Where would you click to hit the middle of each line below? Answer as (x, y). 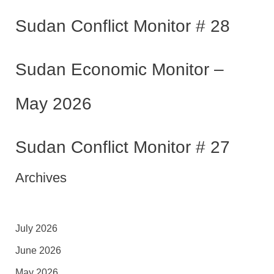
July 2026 (36, 229)
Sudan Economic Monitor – (119, 70)
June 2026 (38, 251)
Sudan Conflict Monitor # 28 (122, 26)
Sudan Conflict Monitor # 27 (122, 147)
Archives (41, 178)
